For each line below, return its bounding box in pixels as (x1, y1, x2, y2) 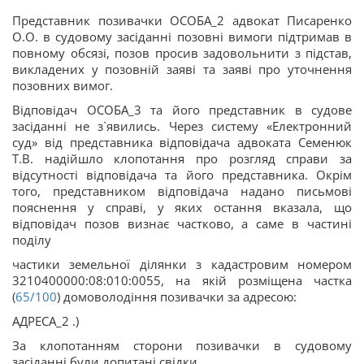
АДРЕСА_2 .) (12, 312, 79, 329)
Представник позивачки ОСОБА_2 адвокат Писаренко (12, 11, 352, 28)
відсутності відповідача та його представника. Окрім (12, 166, 352, 183)
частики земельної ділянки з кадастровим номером (12, 255, 352, 272)
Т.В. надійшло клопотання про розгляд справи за (12, 149, 352, 167)
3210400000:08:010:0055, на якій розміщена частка (12, 271, 352, 288)
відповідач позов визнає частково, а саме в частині (12, 214, 352, 232)
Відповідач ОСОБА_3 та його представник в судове (12, 101, 352, 118)
